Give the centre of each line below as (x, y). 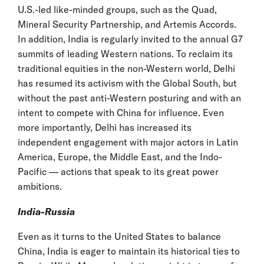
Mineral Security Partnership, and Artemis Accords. (127, 24)
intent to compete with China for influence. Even (121, 112)
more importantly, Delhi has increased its (105, 127)
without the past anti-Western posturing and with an (129, 98)
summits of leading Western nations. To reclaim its (125, 53)
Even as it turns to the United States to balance (119, 236)
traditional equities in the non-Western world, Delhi (126, 68)
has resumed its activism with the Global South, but (127, 83)
